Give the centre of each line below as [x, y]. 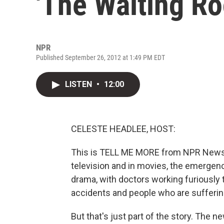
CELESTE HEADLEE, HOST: [123, 129]
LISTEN [79, 84]
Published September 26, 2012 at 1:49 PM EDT [100, 57]
